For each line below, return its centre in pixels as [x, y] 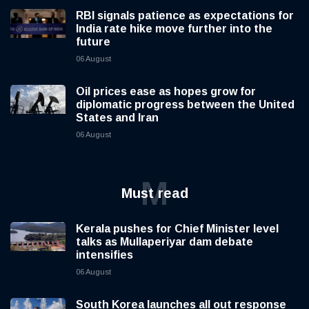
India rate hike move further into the [174, 29]
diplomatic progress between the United [185, 105]
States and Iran [117, 118]
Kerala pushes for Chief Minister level [177, 229]
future [93, 42]
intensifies [104, 255]
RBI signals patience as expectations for [185, 16]
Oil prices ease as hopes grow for [166, 92]
